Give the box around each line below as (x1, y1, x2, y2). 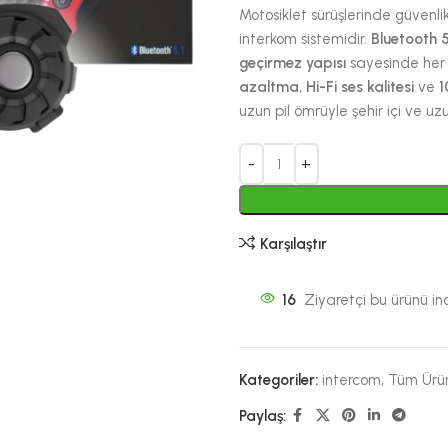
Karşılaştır (260, 234, 328, 253)
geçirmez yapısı (238, 54, 346, 72)
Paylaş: (238, 407, 286, 425)
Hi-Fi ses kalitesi (305, 78, 414, 96)
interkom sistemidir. (238, 30, 371, 48)
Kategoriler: (238, 371, 318, 389)
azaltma (238, 78, 299, 96)
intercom (321, 371, 381, 389)
